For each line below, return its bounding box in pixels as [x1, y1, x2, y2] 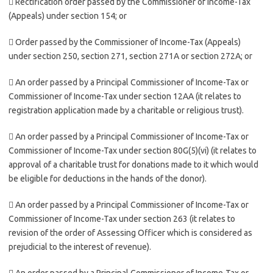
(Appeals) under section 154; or [9, 11, 127, 21]
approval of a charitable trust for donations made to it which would [9, 160, 258, 169]
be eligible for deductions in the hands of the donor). [9, 174, 207, 183]
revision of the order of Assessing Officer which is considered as [9, 228, 252, 238]
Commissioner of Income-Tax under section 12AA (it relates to [9, 91, 241, 101]
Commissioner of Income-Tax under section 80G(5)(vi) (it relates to [9, 146, 257, 155]
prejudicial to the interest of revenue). [9, 242, 151, 252]
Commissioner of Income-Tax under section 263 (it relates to [9, 214, 235, 224]
